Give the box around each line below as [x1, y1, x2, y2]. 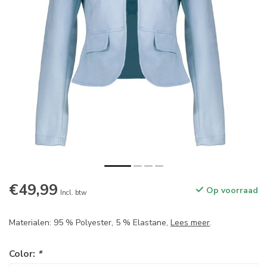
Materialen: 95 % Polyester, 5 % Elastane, [9, 217, 170, 229]
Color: [9, 247, 38, 260]
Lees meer [170, 217, 210, 229]
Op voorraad [204, 185, 258, 197]
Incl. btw [60, 188, 86, 198]
